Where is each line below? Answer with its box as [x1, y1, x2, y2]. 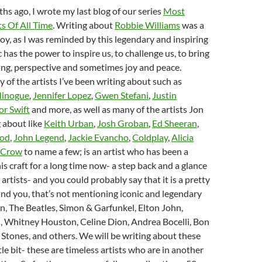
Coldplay [132, 132, 168, 143]
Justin [152, 89, 177, 101]
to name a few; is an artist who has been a [22, 146, 188, 157]
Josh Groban [97, 118, 149, 129]
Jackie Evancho [68, 132, 129, 143]
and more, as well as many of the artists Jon [30, 104, 204, 115]
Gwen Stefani [95, 89, 149, 101]
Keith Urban [44, 118, 94, 129]
